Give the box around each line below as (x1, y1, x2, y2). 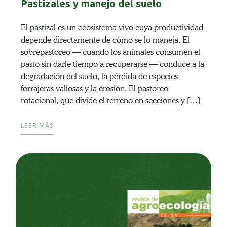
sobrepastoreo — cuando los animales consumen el (20, 47, 200, 57)
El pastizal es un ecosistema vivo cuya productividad (20, 23, 203, 33)
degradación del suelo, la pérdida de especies (20, 71, 178, 82)
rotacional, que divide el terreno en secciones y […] (20, 96, 200, 106)
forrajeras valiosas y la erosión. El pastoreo (20, 84, 168, 94)
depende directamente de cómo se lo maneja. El (20, 35, 190, 45)
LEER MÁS (20, 122, 53, 129)
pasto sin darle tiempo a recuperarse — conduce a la (20, 59, 204, 69)
